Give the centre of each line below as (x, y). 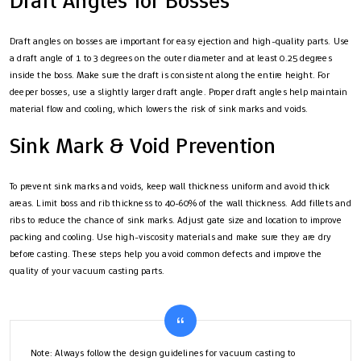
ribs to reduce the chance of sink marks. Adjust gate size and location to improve (176, 220)
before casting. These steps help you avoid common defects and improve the (166, 253)
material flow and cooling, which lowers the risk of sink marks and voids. (159, 108)
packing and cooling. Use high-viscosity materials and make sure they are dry (171, 237)
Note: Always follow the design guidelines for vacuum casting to (163, 353)
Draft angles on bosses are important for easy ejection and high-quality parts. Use (180, 41)
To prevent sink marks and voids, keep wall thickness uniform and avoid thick (170, 186)
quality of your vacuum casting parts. (87, 270)
